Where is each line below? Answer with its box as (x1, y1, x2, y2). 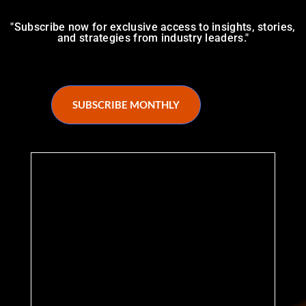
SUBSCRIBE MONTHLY (72, 98, 180, 111)
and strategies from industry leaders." (57, 31, 249, 44)
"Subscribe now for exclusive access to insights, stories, (10, 20, 296, 33)
